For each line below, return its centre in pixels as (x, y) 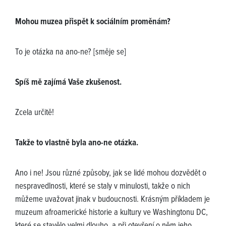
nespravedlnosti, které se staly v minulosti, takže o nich (103, 187)
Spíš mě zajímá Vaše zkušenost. (68, 83)
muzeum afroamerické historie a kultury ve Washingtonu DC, (111, 213)
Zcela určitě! (35, 113)
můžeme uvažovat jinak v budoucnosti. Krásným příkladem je (112, 200)
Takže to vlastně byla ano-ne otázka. (77, 144)
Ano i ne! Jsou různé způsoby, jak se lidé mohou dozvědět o (111, 174)
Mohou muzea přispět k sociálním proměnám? (93, 22)
